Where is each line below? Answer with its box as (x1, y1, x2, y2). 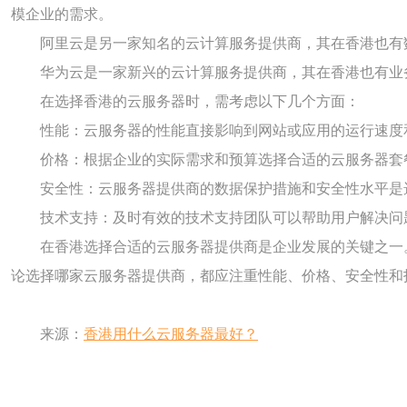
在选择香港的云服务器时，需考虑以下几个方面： (40, 94, 360, 109)
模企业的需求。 (11, 6, 113, 22)
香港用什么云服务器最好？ (84, 326, 258, 342)
